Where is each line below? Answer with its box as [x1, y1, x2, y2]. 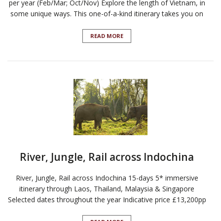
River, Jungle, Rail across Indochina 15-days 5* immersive [15, 173, 198, 183]
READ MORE [90, 32, 123, 40]
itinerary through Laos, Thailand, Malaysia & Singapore [19, 184, 194, 194]
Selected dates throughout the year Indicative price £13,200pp [7, 195, 206, 205]
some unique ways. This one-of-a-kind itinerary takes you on [10, 9, 203, 19]
